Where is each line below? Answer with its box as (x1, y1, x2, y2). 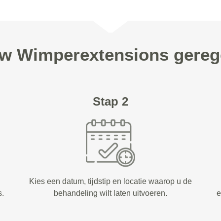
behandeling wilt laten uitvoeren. (54, 189, 167, 197)
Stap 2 (93, 95, 128, 108)
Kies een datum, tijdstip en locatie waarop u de (29, 177, 192, 185)
